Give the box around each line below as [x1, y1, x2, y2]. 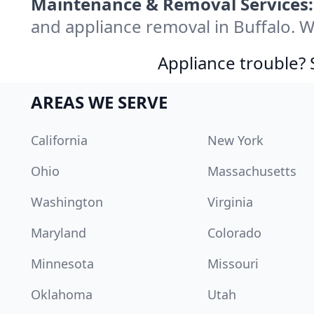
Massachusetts [207, 163, 296, 180]
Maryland [31, 224, 86, 242]
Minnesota [31, 255, 94, 273]
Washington [31, 193, 103, 211]
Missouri [207, 255, 259, 273]
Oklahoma [31, 286, 93, 303]
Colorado [207, 224, 261, 242]
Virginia [207, 193, 253, 211]
